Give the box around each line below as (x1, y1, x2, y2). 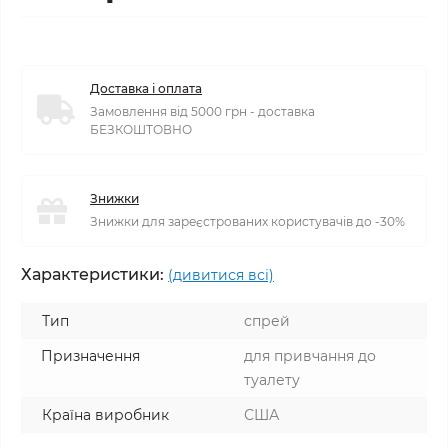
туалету (244, 371, 300, 389)
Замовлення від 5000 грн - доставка (90, 104, 315, 119)
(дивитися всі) (168, 266, 274, 284)
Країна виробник (42, 406, 169, 424)
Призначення (41, 347, 140, 365)
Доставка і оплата (90, 81, 202, 96)
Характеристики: (21, 265, 164, 284)
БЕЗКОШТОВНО (90, 122, 192, 137)
